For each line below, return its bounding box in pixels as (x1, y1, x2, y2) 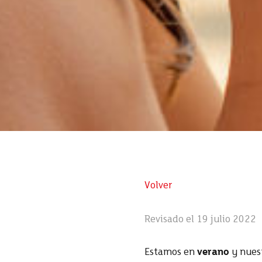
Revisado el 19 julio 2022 (144, 215, 256, 225)
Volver (144, 181, 173, 191)
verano (197, 247, 229, 258)
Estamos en (144, 247, 197, 258)
